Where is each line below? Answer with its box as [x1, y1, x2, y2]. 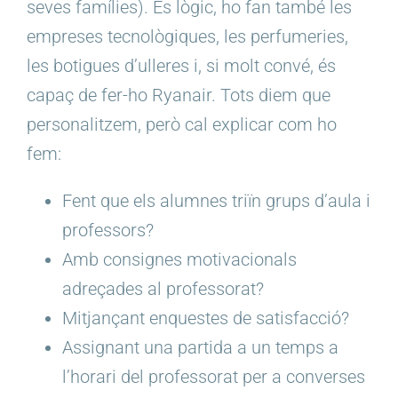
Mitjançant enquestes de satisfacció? [62, 307, 349, 330]
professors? [62, 219, 154, 242]
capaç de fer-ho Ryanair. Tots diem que [27, 84, 330, 107]
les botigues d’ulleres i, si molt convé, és [27, 55, 336, 77]
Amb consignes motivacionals [62, 249, 297, 271]
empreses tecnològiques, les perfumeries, [27, 26, 348, 48]
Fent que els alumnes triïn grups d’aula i [62, 190, 370, 212]
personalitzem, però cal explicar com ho [27, 114, 337, 136]
